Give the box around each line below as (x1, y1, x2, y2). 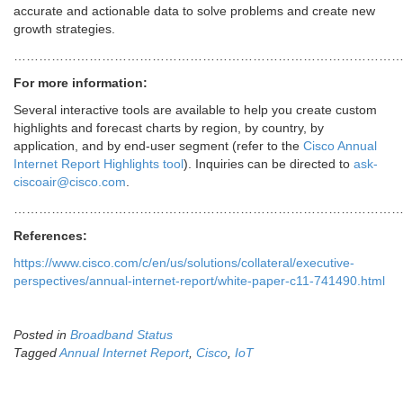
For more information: (13, 76, 148, 91)
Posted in (13, 327, 70, 343)
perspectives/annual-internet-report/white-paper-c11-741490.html (13, 273, 385, 289)
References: (13, 228, 87, 244)
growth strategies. (13, 22, 115, 37)
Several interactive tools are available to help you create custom (13, 103, 377, 118)
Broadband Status (70, 327, 173, 343)
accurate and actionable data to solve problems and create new (13, 4, 375, 19)
